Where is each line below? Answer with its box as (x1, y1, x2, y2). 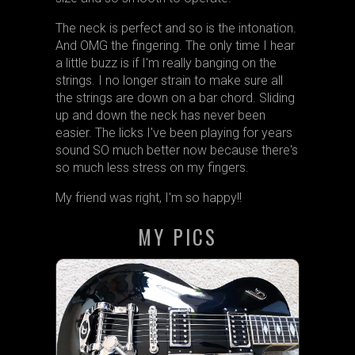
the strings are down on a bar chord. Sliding (55, 90, 295, 105)
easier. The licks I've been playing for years (55, 125, 292, 140)
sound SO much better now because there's (55, 143, 298, 158)
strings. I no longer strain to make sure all (55, 73, 283, 88)
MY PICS (137, 222, 217, 251)
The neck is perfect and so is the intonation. (55, 21, 296, 36)
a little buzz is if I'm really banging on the (55, 55, 277, 71)
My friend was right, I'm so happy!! (55, 190, 242, 205)
